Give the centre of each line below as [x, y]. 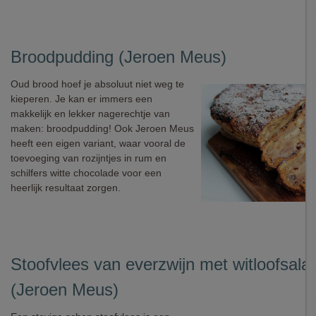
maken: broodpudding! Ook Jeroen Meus [102, 128]
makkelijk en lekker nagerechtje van [90, 114]
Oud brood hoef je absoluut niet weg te [97, 84]
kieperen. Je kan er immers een [81, 99]
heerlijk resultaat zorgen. [66, 188]
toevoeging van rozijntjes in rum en [89, 158]
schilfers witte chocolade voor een [86, 173]
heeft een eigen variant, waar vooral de [98, 143]
